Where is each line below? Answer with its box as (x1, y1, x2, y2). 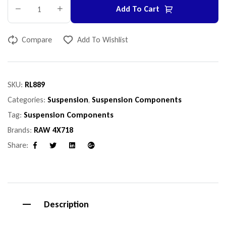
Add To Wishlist (77, 35, 128, 45)
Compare (22, 35, 52, 45)
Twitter (52, 147, 73, 156)
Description (44, 199, 89, 210)
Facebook (34, 147, 63, 156)
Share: (8, 140, 28, 150)
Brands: (8, 125, 34, 135)
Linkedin (71, 147, 95, 156)
